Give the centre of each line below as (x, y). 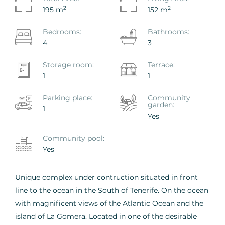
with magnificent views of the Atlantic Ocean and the (109, 203)
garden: (161, 105)
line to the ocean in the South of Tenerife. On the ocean (112, 190)
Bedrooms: (62, 31)
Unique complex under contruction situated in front (106, 177)
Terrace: (161, 65)
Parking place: (68, 98)
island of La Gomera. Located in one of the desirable (106, 216)
